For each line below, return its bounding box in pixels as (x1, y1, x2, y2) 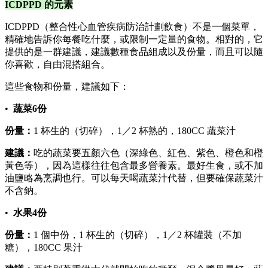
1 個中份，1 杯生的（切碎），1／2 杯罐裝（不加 (33, 230, 242, 240)
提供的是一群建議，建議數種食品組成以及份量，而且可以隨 (5, 47, 263, 57)
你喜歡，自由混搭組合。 (5, 59, 110, 70)
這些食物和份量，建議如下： (5, 81, 129, 92)
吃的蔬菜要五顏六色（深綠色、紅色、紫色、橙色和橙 (33, 148, 263, 159)
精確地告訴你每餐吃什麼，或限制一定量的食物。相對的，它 (5, 34, 263, 45)
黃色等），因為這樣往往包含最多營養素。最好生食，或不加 (5, 160, 263, 171)
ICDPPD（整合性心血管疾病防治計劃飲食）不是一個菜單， (5, 22, 260, 32)
